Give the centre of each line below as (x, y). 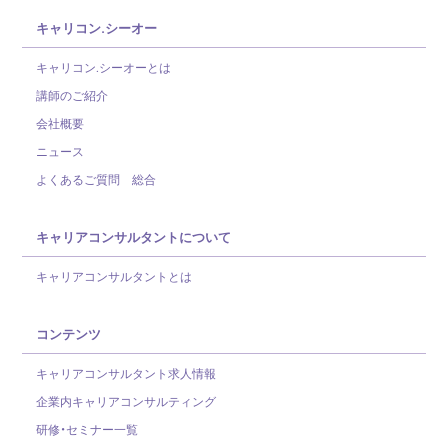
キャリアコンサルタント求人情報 (126, 373)
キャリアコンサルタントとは (114, 276)
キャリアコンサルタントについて (133, 237)
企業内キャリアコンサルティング (126, 401)
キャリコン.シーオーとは (104, 67)
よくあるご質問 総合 (96, 179)
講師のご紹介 (72, 95)
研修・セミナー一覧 (87, 429)
